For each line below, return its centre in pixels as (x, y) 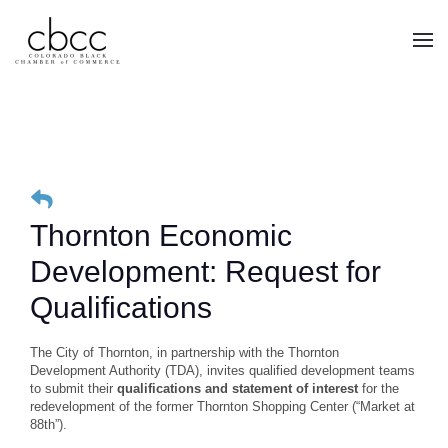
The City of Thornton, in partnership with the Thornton (184, 352)
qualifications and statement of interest (237, 388)
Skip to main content (100, 46)
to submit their (73, 388)
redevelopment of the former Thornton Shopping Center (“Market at (222, 406)
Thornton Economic (161, 235)
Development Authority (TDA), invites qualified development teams (222, 370)
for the (378, 388)
